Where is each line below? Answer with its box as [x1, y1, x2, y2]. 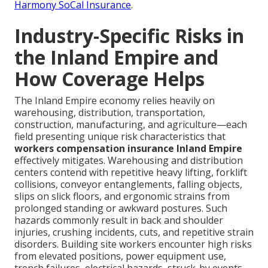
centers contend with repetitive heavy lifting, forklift [14, 166, 247, 179]
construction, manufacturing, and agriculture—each [14, 118, 247, 132]
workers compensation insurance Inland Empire [14, 142, 242, 156]
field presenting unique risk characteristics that [14, 130, 226, 144]
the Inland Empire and [14, 44, 218, 71]
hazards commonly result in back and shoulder [14, 214, 223, 227]
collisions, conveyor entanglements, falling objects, [14, 178, 242, 191]
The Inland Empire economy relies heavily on [14, 94, 215, 108]
